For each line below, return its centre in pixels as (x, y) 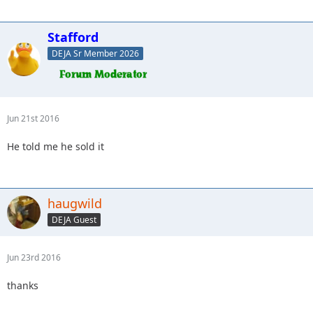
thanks (23, 285)
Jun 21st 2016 (33, 118)
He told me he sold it (56, 146)
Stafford (73, 37)
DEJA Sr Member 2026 (95, 53)
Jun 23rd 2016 (34, 257)
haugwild (75, 203)
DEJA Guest (74, 219)
